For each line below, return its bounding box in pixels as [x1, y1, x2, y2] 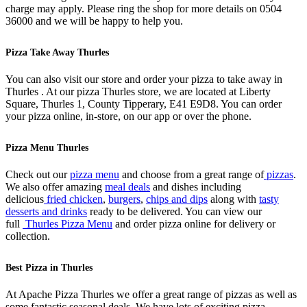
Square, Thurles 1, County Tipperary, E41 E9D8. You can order [5, 97, 282, 110]
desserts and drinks [5, 205, 87, 217]
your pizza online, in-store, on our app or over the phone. [5, 110, 251, 122]
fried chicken [44, 193, 103, 205]
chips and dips [146, 193, 208, 205]
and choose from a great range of [119, 168, 264, 180]
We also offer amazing [5, 180, 105, 193]
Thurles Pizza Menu [23, 217, 112, 230]
